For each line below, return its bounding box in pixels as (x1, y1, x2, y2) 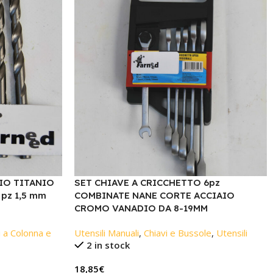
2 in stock (86, 239, 130, 251)
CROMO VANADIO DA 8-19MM (74, 202, 208, 214)
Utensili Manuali (74, 227, 139, 239)
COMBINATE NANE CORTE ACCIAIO (74, 190, 235, 201)
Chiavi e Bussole (144, 227, 211, 239)
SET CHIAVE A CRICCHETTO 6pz (74, 177, 220, 188)
